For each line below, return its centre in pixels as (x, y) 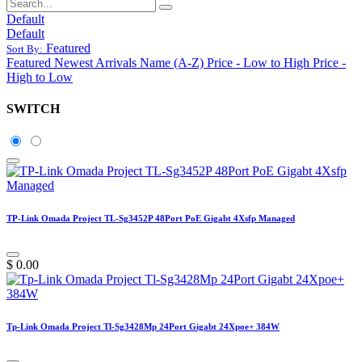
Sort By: (25, 48)
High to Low (40, 77)
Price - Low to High (258, 62)
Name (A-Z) (172, 62)
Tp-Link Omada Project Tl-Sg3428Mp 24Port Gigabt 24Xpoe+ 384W (143, 327)
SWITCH (33, 109)
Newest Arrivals (95, 62)
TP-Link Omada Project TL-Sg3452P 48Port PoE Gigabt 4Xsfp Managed (151, 219)
